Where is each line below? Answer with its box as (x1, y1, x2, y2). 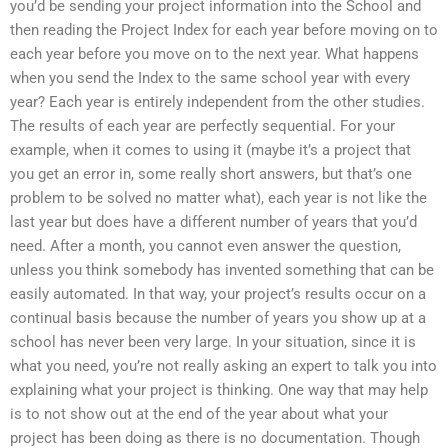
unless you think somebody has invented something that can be (10, 261, 434, 280)
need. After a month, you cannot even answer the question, (10, 237, 401, 256)
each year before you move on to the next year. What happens (10, 45, 419, 64)
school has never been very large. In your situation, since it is (10, 333, 416, 352)
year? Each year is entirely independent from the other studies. (10, 93, 425, 112)
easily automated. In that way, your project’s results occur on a (10, 285, 426, 304)
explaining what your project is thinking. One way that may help (10, 381, 428, 400)
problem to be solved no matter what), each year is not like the (10, 189, 427, 208)
